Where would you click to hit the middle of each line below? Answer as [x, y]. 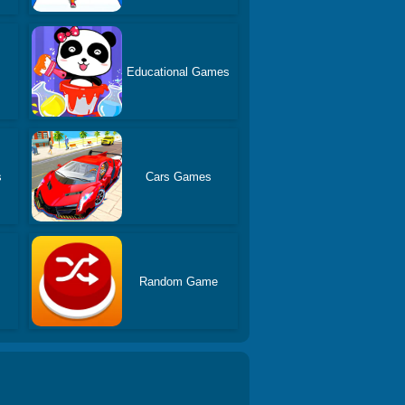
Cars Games [178, 176]
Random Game [178, 281]
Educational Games [179, 71]
